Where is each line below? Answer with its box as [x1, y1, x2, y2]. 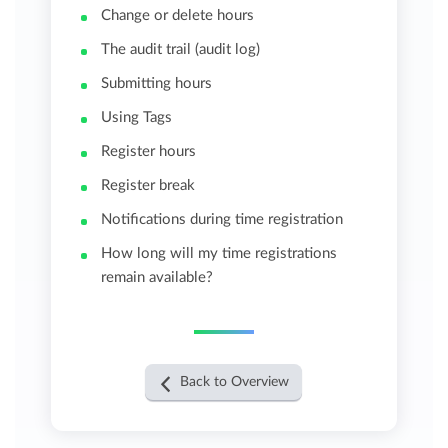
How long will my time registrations [101, 245, 338, 261]
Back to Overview [180, 374, 290, 389]
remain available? [101, 269, 214, 285]
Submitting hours [101, 75, 213, 91]
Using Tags [101, 109, 173, 125]
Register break [101, 177, 196, 193]
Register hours [101, 143, 197, 159]
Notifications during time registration [101, 211, 344, 227]
